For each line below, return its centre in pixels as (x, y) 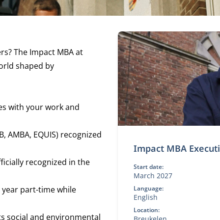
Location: (146, 210)
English (145, 197)
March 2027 (153, 176)
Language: (148, 188)
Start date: (148, 167)
